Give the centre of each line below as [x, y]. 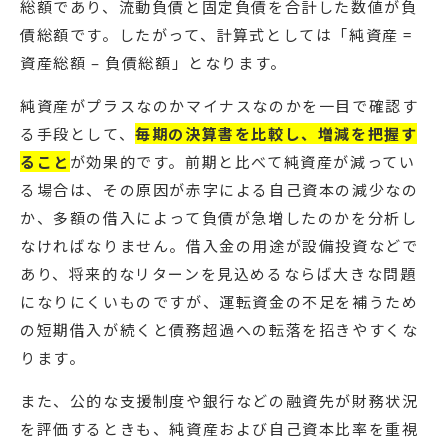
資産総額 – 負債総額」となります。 [153, 63]
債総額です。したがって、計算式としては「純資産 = [217, 35]
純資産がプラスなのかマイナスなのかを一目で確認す [219, 106]
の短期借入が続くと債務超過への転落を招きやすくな [219, 330]
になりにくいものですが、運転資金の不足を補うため [219, 302]
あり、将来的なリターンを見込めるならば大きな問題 [218, 274]
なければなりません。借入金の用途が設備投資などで [219, 246]
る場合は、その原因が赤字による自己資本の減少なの [219, 190]
